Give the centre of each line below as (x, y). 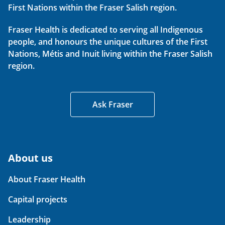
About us (30, 158)
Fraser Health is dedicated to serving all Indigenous (105, 30)
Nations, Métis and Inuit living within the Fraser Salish (110, 54)
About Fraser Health (47, 180)
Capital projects (38, 200)
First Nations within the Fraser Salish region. (92, 8)
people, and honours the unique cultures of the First (108, 42)
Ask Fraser (113, 105)
